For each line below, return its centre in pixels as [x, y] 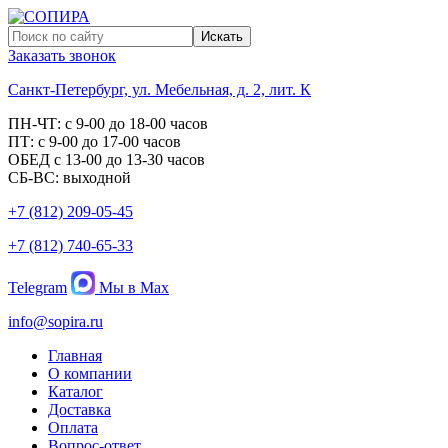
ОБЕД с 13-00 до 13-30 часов [106, 159]
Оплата [73, 427]
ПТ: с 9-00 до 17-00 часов [94, 141]
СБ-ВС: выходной [69, 177]
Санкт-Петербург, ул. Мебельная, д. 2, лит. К [159, 89]
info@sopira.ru [55, 321]
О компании [90, 373]
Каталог [75, 391]
